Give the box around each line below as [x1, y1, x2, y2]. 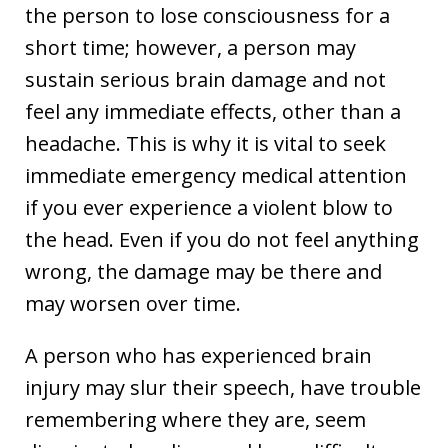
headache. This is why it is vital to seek [25, 129, 386, 157]
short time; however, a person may [25, 33, 356, 61]
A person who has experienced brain [25, 341, 372, 369]
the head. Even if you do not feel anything [25, 225, 419, 253]
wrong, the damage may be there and [25, 257, 382, 285]
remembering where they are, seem [25, 405, 366, 433]
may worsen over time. [25, 289, 241, 317]
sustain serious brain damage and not [25, 65, 386, 93]
